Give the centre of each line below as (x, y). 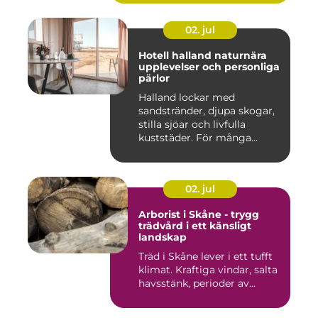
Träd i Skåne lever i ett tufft (205, 257)
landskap (163, 237)
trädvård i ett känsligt (195, 226)
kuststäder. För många (195, 138)
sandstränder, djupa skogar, (207, 111)
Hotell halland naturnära (176, 56)
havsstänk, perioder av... (197, 284)
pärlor (154, 78)
